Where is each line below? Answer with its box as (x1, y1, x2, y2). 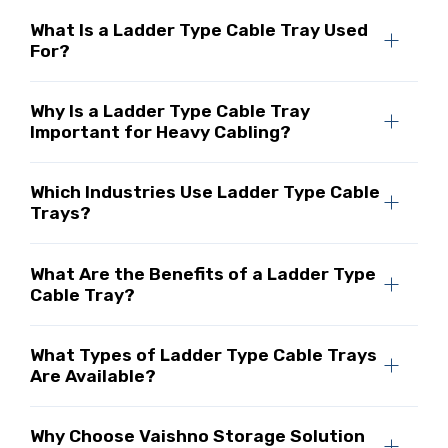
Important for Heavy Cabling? (29, 121, 291, 142)
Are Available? (29, 366, 156, 387)
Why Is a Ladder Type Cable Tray (29, 100, 310, 121)
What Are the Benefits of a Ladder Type (29, 263, 376, 284)
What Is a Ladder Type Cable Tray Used (29, 19, 368, 40)
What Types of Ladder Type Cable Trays (29, 345, 377, 366)
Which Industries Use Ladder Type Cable (29, 182, 380, 203)
